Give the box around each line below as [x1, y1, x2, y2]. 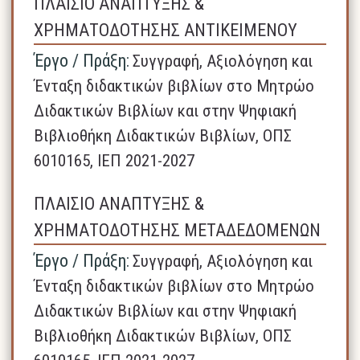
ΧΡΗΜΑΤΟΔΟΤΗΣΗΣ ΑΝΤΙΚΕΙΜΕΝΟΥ [34, 19, 298, 40]
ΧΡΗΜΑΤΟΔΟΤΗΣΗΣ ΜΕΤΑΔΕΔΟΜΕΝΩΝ [34, 219, 321, 240]
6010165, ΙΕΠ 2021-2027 [34, 150, 195, 170]
